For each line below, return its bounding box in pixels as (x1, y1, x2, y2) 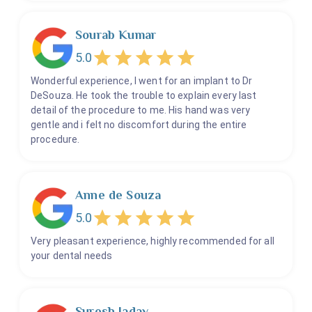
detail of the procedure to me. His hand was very (31, 104, 251, 116)
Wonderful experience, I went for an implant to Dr (31, 75, 253, 87)
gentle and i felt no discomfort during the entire (31, 119, 247, 131)
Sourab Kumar (75, 28, 157, 42)
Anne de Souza (75, 188, 162, 203)
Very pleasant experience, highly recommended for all (31, 235, 274, 247)
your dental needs (31, 250, 113, 262)
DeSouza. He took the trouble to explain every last (31, 90, 257, 102)
